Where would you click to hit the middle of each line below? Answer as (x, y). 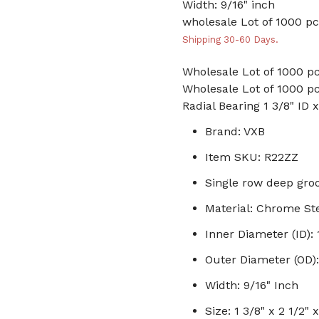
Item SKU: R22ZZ (252, 157)
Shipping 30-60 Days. (230, 40)
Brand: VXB (235, 131)
